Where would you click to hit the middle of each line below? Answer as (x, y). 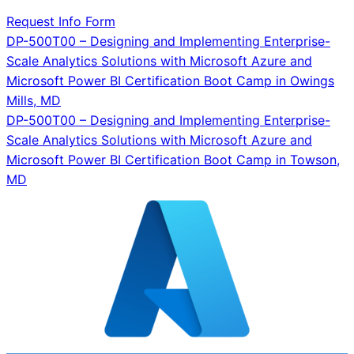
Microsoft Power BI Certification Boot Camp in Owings (170, 80)
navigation (69, 73)
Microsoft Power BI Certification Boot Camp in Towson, (173, 159)
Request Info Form (61, 21)
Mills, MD (34, 100)
